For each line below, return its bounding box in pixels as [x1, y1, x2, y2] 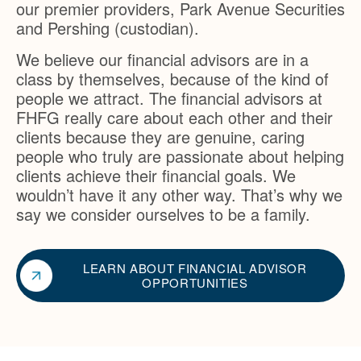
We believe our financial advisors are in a [16, 47, 309, 71]
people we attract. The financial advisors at [16, 85, 322, 110]
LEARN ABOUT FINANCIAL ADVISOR [83, 259, 307, 276]
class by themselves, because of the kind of [16, 66, 329, 90]
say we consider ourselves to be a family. [16, 201, 310, 226]
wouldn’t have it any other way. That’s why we [16, 182, 342, 206]
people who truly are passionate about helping [16, 143, 344, 168]
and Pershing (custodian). [16, 15, 199, 39]
